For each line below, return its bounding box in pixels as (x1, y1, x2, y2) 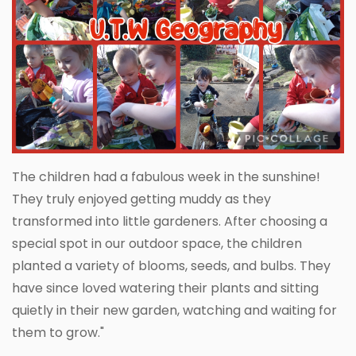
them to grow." (12, 323, 107, 342)
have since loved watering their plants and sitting (12, 279, 319, 298)
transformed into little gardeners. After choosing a (12, 212, 327, 231)
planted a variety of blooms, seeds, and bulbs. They (12, 257, 331, 276)
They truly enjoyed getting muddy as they (12, 190, 271, 209)
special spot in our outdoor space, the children (12, 234, 302, 253)
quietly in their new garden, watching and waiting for (12, 301, 337, 320)
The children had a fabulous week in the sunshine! (12, 168, 320, 187)
